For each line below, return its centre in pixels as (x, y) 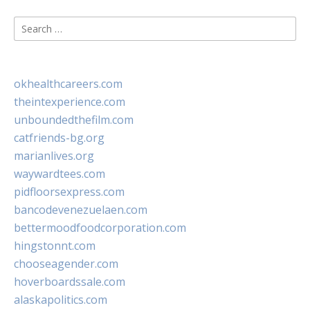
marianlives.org (54, 156)
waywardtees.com (60, 174)
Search (31, 24)
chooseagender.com (66, 264)
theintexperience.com (70, 102)
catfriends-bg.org (59, 138)
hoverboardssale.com (70, 282)
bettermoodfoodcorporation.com (100, 228)
